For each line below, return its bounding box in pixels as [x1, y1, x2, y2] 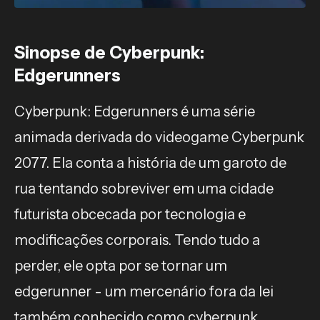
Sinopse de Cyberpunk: [14, 42, 204, 64]
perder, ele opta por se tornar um [14, 257, 227, 275]
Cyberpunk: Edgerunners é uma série [14, 103, 255, 121]
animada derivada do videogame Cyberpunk [14, 129, 304, 146]
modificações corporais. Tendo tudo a [14, 231, 260, 249]
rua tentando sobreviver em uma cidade [14, 180, 274, 198]
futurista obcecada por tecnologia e [14, 206, 246, 224]
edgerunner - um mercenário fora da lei [14, 283, 274, 301]
